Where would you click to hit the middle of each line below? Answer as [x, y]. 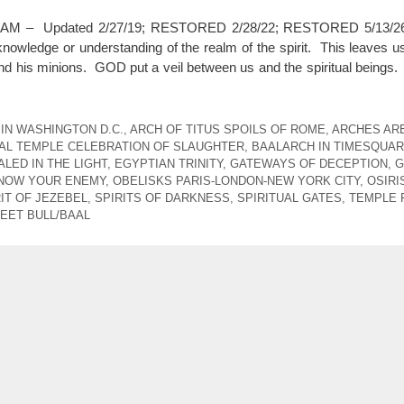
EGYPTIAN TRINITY [169, 163]
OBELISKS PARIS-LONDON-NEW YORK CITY [236, 180]
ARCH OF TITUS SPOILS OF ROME [227, 129]
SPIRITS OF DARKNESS [162, 197]
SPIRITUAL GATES [289, 197]
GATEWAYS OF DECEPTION [309, 163]
